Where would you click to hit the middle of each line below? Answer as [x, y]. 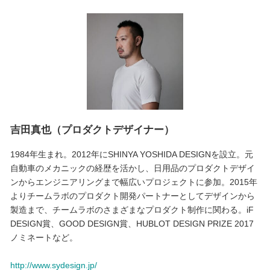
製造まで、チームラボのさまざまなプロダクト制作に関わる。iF [132, 210]
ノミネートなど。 [44, 238]
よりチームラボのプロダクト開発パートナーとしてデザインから [132, 196]
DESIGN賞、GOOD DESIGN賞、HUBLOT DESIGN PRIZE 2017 [132, 224]
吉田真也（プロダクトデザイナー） [92, 130]
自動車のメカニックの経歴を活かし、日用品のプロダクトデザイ [132, 168]
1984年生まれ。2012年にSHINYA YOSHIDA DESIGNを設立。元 [131, 155]
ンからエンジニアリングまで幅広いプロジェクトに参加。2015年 [133, 182]
